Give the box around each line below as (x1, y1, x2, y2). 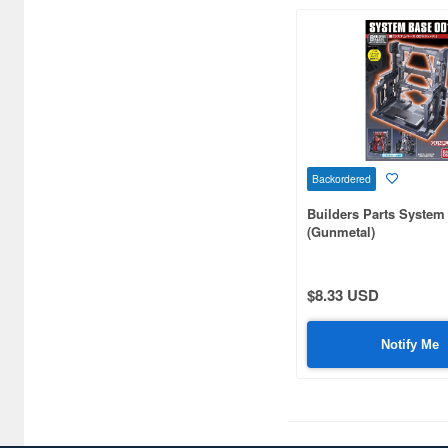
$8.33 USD (307, 283, 379, 306)
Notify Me (381, 336, 440, 352)
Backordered (312, 170, 371, 186)
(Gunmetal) (307, 221, 375, 241)
